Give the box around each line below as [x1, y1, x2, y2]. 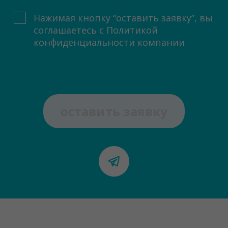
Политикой [106, 24, 158, 36]
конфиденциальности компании [34, 36, 185, 48]
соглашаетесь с [34, 24, 107, 36]
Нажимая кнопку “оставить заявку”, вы [34, 12, 213, 24]
